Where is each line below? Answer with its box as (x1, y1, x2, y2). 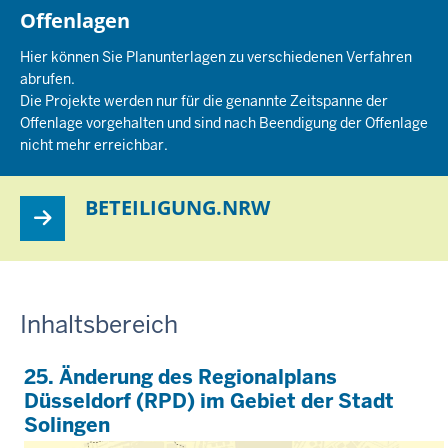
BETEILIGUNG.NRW (85, 193, 270, 221)
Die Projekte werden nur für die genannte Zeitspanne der (20, 91, 388, 110)
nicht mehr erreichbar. (20, 135, 168, 154)
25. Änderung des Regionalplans (24, 363, 338, 390)
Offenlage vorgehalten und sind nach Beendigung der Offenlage (20, 113, 428, 132)
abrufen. (20, 69, 75, 88)
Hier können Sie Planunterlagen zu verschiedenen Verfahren (20, 47, 412, 66)
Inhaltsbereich (20, 308, 178, 340)
